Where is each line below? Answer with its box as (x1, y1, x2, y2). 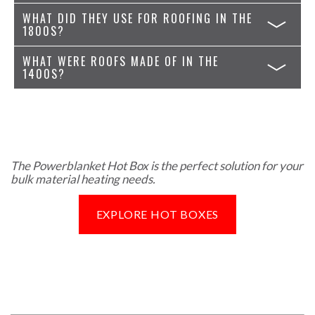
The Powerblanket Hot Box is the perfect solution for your (11, 158, 303, 174)
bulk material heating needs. (11, 172, 155, 187)
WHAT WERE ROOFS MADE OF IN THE (22, 53, 219, 70)
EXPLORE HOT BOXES (96, 207, 219, 221)
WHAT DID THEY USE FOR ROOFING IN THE (22, 10, 252, 27)
